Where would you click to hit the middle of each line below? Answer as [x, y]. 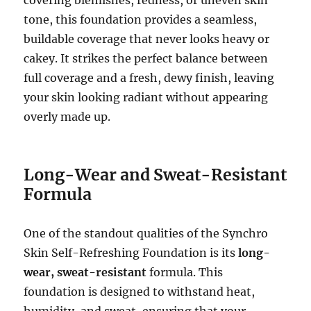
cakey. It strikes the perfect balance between [146, 58]
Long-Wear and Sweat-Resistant [155, 174]
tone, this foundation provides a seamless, [141, 19]
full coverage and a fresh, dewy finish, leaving [149, 77]
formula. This [185, 272]
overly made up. [67, 116]
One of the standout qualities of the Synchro [146, 233]
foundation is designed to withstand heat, [140, 291]
